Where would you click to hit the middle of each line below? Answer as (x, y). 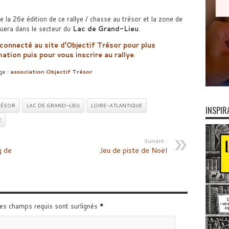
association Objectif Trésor (51, 71)
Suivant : (155, 141)
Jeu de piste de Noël (133, 150)
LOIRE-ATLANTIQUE (116, 105)
